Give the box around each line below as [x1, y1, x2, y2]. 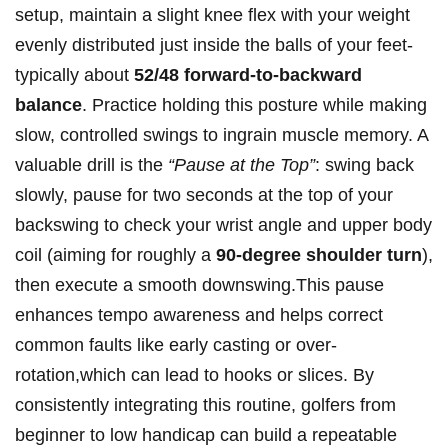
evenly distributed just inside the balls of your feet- [15, 35, 413, 56]
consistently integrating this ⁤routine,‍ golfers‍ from [15, 395, 396, 416]
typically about [15, 65, 134, 86]
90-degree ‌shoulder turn [216, 245, 422, 266]
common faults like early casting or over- [15, 335, 337, 356]
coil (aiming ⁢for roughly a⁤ [15, 245, 216, 266]
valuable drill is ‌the [15, 155, 168, 176]
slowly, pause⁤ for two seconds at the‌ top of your [15, 185, 393, 206]
